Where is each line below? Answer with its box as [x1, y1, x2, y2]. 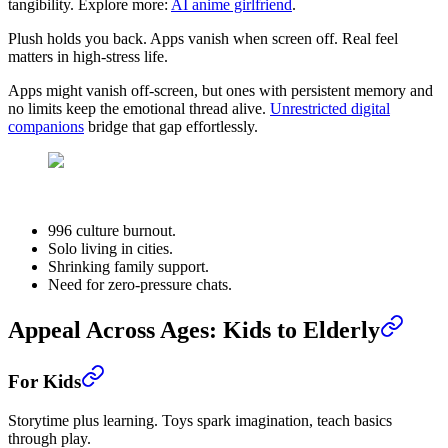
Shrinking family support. [48, 258, 209, 276]
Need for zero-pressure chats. [48, 276, 232, 294]
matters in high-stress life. [8, 48, 168, 66]
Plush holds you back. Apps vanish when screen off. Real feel [8, 30, 398, 48]
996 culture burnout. [48, 222, 176, 240]
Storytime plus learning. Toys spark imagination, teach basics [8, 411, 392, 429]
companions [8, 118, 84, 136]
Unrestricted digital [270, 100, 390, 118]
